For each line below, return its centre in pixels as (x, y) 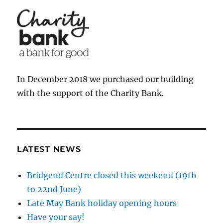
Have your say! (56, 217)
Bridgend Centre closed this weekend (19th (112, 175)
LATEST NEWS (49, 149)
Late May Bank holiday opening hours (102, 203)
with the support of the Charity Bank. (91, 93)
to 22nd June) (54, 189)
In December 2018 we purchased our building (106, 79)
